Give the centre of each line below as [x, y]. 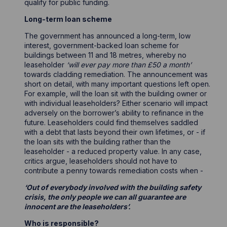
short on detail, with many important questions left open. [118, 84]
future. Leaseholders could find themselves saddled [111, 122]
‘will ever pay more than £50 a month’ [129, 65]
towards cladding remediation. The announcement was [116, 74]
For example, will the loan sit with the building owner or [116, 93]
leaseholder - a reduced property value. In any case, [113, 151]
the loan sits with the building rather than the [98, 142]
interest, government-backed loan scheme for [102, 45]
